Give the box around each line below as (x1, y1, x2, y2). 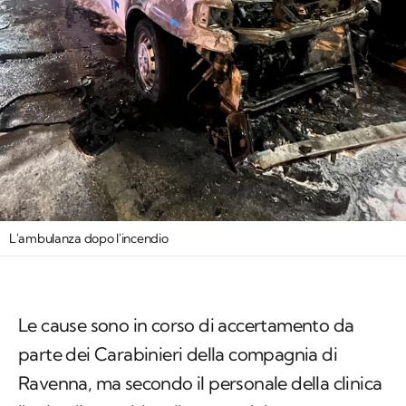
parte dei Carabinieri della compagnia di (18, 343, 337, 366)
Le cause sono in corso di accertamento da (18, 314, 354, 337)
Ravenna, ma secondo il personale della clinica (18, 372, 382, 395)
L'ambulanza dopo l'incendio (9, 230, 169, 247)
